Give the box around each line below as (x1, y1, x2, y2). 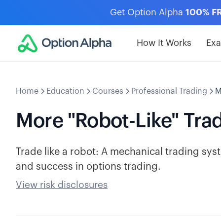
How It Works (137, 38, 191, 47)
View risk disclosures (16, 180, 108, 189)
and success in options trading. (16, 162, 161, 172)
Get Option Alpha (110, 8, 185, 17)
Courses (92, 87, 123, 95)
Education (46, 87, 84, 95)
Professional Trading (131, 87, 207, 95)
